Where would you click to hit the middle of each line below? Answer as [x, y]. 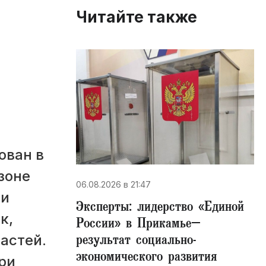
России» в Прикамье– [138, 225]
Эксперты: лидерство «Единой [160, 208]
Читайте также [137, 17]
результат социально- [136, 242]
